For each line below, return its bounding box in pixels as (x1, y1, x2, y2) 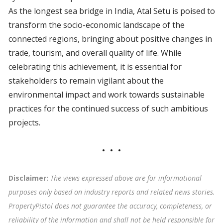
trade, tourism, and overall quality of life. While (8, 47, 182, 59)
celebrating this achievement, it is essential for (8, 61, 182, 73)
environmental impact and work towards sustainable (8, 89, 205, 101)
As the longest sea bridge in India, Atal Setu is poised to (8, 5, 215, 17)
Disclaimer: (8, 173, 50, 183)
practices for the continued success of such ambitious (8, 103, 208, 114)
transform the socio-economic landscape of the (8, 19, 185, 31)
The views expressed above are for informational (50, 173, 202, 183)
